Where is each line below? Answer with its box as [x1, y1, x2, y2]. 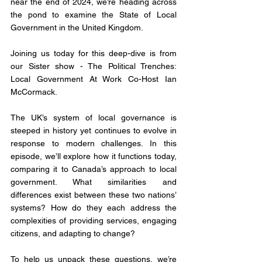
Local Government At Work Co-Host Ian [11, 74, 177, 84]
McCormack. [11, 87, 57, 97]
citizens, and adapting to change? [11, 229, 135, 239]
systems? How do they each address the [11, 203, 177, 213]
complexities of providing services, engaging [11, 216, 177, 226]
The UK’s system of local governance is [11, 113, 177, 123]
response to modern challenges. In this [11, 139, 177, 149]
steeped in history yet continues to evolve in [11, 126, 177, 136]
